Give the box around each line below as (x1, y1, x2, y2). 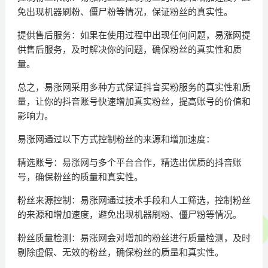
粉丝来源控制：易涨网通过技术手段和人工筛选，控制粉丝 (17, 195, 251, 206)
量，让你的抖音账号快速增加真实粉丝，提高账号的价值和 (17, 96, 251, 107)
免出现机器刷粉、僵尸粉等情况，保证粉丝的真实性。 (17, 7, 233, 17)
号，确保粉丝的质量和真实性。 (17, 172, 143, 182)
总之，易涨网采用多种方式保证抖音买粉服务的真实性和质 (17, 82, 251, 93)
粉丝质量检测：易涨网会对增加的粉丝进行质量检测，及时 (17, 233, 251, 243)
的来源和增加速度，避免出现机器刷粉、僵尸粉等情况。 (17, 209, 242, 220)
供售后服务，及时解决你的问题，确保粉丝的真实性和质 (17, 44, 242, 55)
